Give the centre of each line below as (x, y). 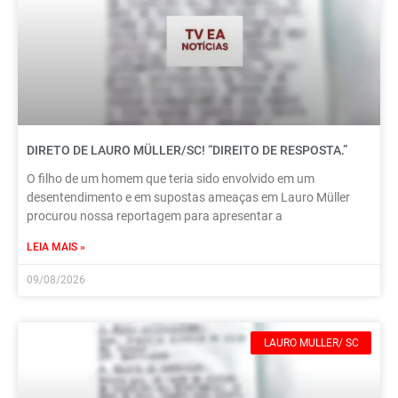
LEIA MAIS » (56, 247)
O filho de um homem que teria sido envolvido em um (171, 178)
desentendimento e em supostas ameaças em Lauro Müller (188, 197)
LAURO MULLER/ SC (311, 342)
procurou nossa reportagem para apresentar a (155, 215)
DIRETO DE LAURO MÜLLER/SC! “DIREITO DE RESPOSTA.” (187, 150)
